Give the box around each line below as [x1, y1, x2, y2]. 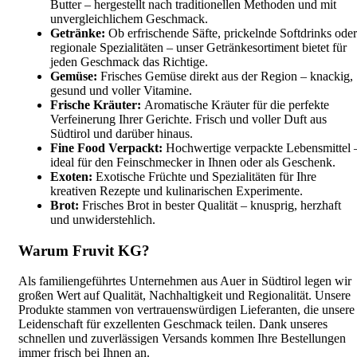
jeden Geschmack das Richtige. [50, 54, 208, 69]
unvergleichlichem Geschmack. [50, 11, 208, 25]
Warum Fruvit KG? [18, 241, 150, 259]
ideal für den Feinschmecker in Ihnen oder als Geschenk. [50, 155, 335, 169]
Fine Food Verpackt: [50, 140, 163, 155]
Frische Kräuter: [50, 97, 141, 112]
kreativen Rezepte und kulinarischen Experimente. [50, 183, 303, 198]
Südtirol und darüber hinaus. [50, 126, 193, 140]
